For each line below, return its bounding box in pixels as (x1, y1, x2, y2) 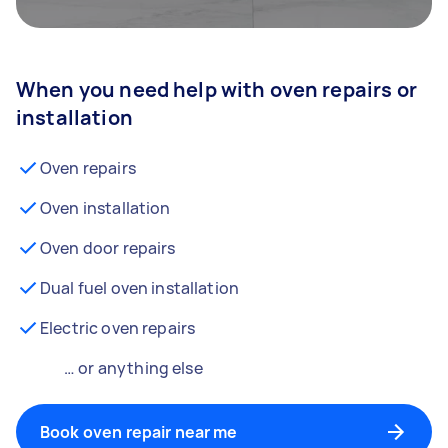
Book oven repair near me (40, 421, 238, 443)
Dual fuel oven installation (40, 277, 240, 299)
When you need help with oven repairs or (16, 76, 417, 103)
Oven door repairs (40, 237, 176, 259)
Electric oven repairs (40, 317, 196, 339)
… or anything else (64, 357, 203, 379)
